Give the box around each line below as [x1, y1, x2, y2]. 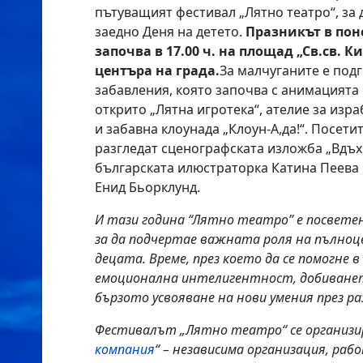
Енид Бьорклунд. [95, 178, 200, 196]
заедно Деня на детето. [95, 23, 246, 41]
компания [95, 340, 155, 358]
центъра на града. [95, 62, 220, 79]
